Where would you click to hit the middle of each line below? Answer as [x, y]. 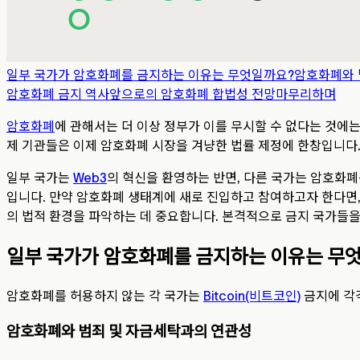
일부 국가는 [40, 177]
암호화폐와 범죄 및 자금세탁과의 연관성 [129, 332]
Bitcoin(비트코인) [252, 295]
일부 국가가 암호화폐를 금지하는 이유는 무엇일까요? [150, 74]
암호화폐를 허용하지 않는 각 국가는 [105, 295]
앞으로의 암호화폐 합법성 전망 [192, 94]
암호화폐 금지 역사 [58, 94]
